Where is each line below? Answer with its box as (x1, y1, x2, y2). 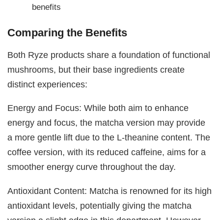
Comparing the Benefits (7, 26, 128, 39)
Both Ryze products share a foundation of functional (7, 49, 211, 60)
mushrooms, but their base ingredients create (7, 64, 185, 75)
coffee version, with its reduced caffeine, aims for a (7, 147, 206, 158)
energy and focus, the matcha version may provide (7, 117, 206, 128)
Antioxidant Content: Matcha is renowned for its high (7, 185, 212, 196)
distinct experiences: (7, 79, 88, 89)
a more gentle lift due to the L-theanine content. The (7, 132, 211, 143)
